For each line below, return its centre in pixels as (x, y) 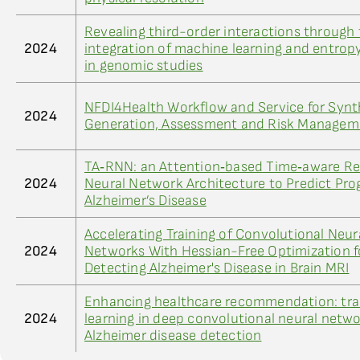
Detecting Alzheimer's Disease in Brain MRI (217, 268)
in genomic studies (144, 65)
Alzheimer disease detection (173, 335)
